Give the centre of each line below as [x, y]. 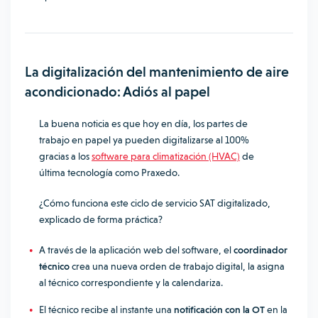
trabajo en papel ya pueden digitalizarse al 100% [144, 140]
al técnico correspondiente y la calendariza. [131, 283]
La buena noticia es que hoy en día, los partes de [143, 124]
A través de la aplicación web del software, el [136, 250]
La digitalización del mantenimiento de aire [157, 72]
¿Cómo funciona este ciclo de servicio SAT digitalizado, [155, 203]
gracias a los [65, 156]
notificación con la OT [219, 309]
